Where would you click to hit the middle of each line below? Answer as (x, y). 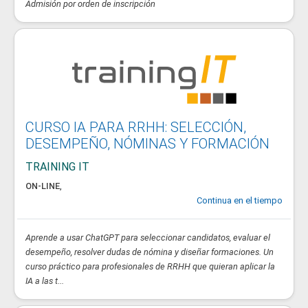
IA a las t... (45, 281)
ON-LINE (43, 186)
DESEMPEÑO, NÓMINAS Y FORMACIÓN (147, 144)
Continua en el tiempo (240, 200)
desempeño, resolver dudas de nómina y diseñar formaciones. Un (150, 252)
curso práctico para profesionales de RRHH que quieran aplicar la (150, 266)
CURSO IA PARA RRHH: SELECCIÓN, (136, 127)
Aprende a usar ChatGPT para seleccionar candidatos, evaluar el (148, 238)
